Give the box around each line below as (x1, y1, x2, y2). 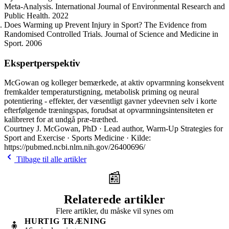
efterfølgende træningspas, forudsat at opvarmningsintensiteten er (4, 106, 213, 115)
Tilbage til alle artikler (14, 155, 86, 164)
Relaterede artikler (64, 193, 165, 207)
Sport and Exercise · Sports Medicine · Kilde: (4, 133, 151, 143)
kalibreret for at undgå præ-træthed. (4, 115, 118, 124)
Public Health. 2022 (4, 11, 68, 20)
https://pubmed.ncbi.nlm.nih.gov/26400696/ (4, 143, 145, 152)
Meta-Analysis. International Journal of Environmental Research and (4, 2, 225, 11)
